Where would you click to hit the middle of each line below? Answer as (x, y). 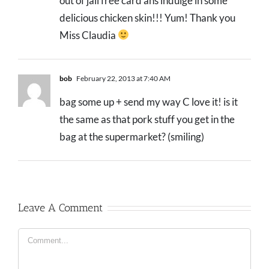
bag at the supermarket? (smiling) (132, 136)
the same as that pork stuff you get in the (147, 119)
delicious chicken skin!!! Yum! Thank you (147, 17)
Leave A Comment (60, 207)
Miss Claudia (89, 35)
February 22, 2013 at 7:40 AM (123, 78)
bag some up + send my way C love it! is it (149, 101)
